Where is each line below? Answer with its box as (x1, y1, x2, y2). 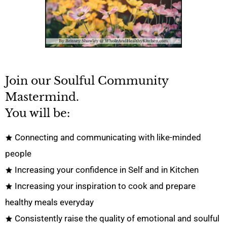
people (5, 148, 31, 159)
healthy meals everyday (5, 197, 94, 207)
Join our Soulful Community (5, 74, 168, 88)
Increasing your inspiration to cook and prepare (13, 180, 196, 191)
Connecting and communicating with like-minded (13, 132, 201, 142)
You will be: (5, 106, 70, 120)
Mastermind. (5, 90, 79, 104)
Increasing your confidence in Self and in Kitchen (13, 164, 199, 175)
